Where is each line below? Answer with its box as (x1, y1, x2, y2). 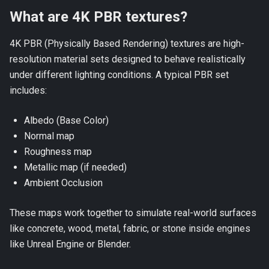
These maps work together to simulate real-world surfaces (10, 207, 256, 219)
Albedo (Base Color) (24, 115, 109, 126)
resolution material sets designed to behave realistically (10, 53, 246, 65)
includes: (10, 85, 47, 96)
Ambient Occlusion (24, 177, 103, 189)
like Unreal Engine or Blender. (10, 238, 131, 250)
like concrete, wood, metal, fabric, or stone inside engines (10, 223, 250, 234)
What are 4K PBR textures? (10, 8, 187, 25)
